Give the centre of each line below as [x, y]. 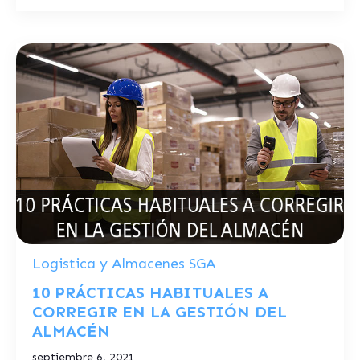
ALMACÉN [71, 331]
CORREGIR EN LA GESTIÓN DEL [160, 312]
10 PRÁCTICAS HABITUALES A [150, 292]
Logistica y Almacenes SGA [124, 264]
